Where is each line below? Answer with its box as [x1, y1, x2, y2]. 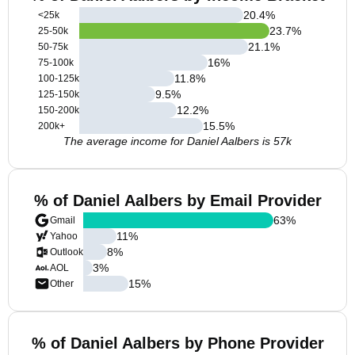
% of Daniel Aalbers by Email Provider [33, 192, 322, 209]
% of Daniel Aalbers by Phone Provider [31, 334, 324, 352]
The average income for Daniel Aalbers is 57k [63, 135, 292, 147]
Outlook [50, 246, 83, 258]
